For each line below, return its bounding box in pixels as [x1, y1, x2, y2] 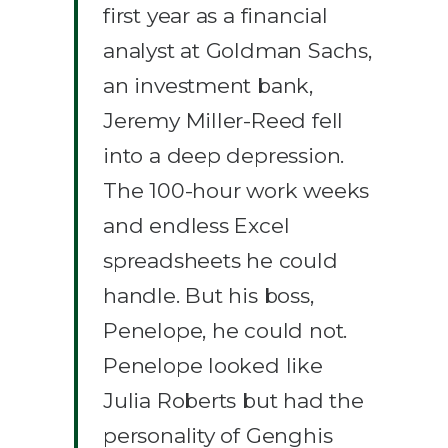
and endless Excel [103, 212, 290, 238]
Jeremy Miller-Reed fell [103, 107, 344, 133]
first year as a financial [103, 2, 328, 28]
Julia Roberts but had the [103, 387, 364, 413]
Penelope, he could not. [103, 317, 348, 343]
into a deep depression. [103, 142, 345, 168]
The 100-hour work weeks [103, 177, 370, 203]
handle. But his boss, [103, 282, 314, 308]
